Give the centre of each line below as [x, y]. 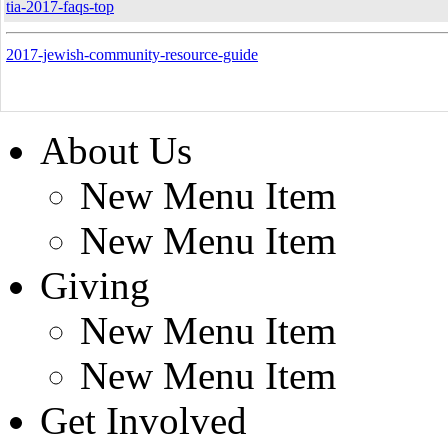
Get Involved [143, 420]
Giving [95, 285]
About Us [116, 150]
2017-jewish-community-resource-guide [132, 54]
